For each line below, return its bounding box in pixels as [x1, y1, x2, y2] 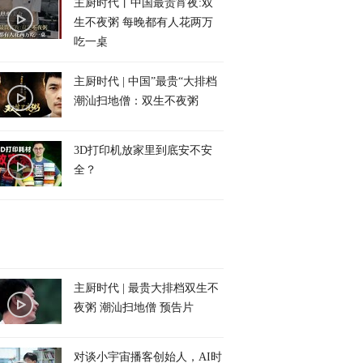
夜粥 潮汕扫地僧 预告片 [74, 301, 194, 314]
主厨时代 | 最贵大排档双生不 [74, 282, 219, 294]
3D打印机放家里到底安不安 [74, 144, 212, 156]
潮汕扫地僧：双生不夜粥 [74, 95, 199, 107]
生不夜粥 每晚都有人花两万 [74, 16, 213, 28]
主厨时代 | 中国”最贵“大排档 [74, 75, 217, 88]
